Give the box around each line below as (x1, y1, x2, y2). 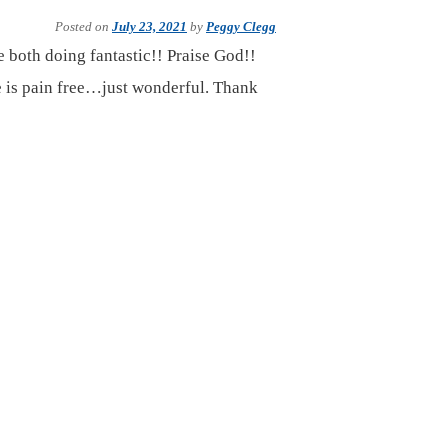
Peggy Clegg (206, 19, 276, 34)
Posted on (55, 19, 112, 34)
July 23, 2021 (112, 19, 187, 34)
